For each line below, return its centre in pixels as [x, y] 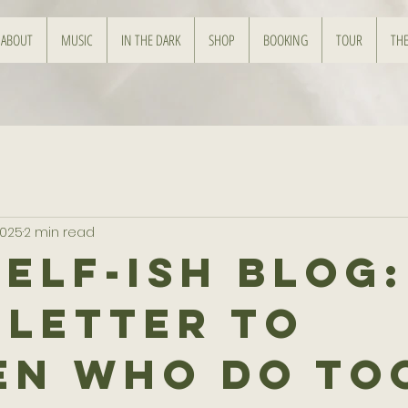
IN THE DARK [151, 40]
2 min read [59, 232]
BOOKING [286, 40]
